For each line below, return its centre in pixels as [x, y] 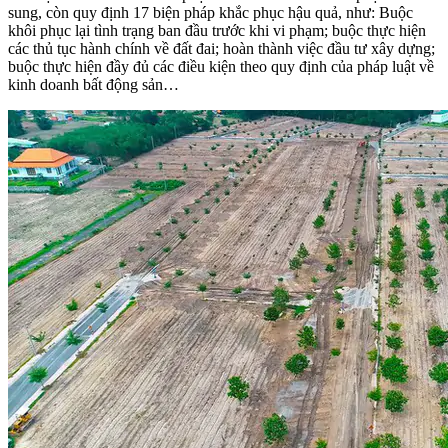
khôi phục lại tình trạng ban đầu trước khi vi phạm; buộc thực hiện [217, 30]
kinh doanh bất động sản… [93, 84]
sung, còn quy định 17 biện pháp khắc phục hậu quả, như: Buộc [210, 12]
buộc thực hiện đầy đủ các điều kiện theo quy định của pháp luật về [221, 66]
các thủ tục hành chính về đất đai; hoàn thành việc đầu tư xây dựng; [221, 48]
